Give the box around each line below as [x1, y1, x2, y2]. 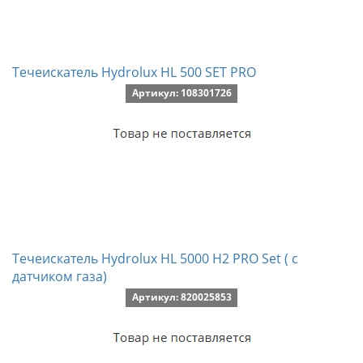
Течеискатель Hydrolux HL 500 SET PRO [12, 63, 256, 81]
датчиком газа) [12, 267, 107, 285]
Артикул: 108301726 [131, 86, 232, 100]
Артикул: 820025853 [131, 290, 232, 304]
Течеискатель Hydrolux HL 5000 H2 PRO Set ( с [12, 250, 298, 267]
